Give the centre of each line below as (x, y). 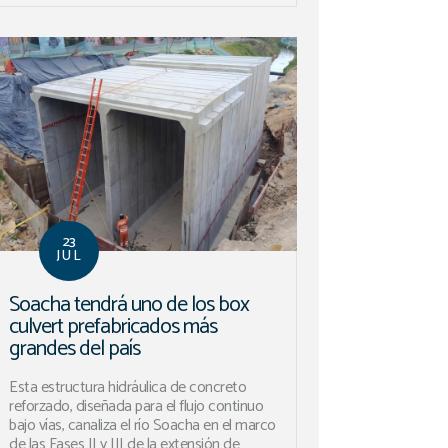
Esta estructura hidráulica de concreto (128, 388)
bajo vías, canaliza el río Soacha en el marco (142, 426)
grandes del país (75, 349)
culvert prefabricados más (113, 327)
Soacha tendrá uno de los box (129, 305)
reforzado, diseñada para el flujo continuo (136, 407)
